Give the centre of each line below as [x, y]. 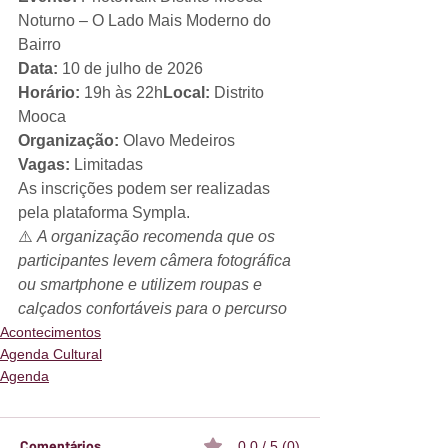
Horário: [49, 93]
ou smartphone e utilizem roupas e [142, 285]
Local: [186, 93]
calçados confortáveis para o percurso [152, 309]
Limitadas [106, 165]
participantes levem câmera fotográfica [156, 261]
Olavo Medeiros [177, 141]
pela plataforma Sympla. [104, 213]
